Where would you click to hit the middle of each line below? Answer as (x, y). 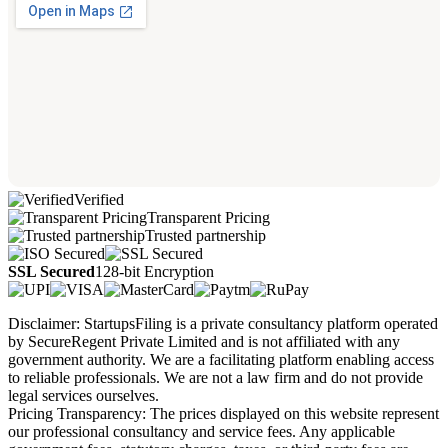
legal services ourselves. (83, 395)
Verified (99, 199)
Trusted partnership (205, 235)
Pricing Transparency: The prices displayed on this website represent (223, 413)
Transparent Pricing (208, 217)
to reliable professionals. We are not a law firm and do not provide (215, 377)
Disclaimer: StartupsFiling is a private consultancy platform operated (223, 323)
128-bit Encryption (154, 271)
